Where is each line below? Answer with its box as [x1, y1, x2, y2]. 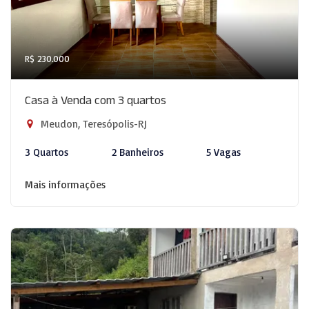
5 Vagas [206, 146, 241, 159]
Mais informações [25, 178, 106, 191]
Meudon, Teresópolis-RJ [38, 117, 147, 130]
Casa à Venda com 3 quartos [25, 93, 166, 112]
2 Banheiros [111, 146, 163, 159]
